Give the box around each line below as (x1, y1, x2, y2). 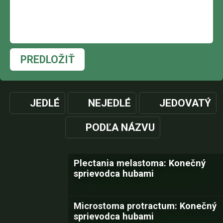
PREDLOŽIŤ (20, 53, 75, 66)
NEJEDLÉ (88, 97, 131, 109)
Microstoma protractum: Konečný (74, 201, 217, 211)
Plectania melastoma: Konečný (74, 158, 206, 168)
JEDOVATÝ (159, 97, 211, 109)
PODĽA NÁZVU (86, 121, 155, 133)
